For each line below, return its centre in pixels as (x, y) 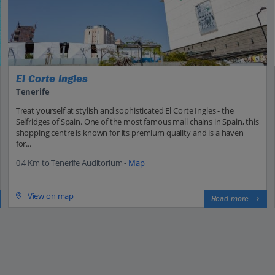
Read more (230, 199)
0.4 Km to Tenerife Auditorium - (72, 163)
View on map (51, 196)
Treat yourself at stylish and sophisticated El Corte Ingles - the (125, 111)
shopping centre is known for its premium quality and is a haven (130, 133)
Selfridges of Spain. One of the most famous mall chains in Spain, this (137, 122)
